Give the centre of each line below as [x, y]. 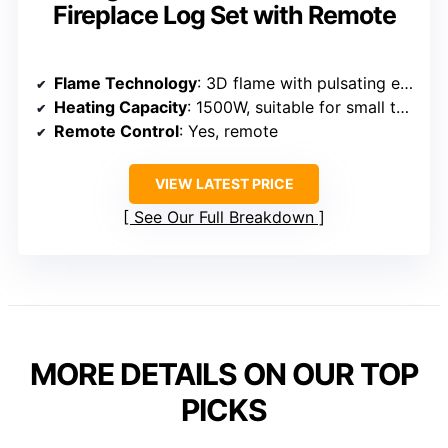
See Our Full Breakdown [224, 216]
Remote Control [116, 130]
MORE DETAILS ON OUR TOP [224, 373]
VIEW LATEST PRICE [224, 183]
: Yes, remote [228, 130]
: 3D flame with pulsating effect [298, 82]
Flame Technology [125, 82]
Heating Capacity [120, 106]
